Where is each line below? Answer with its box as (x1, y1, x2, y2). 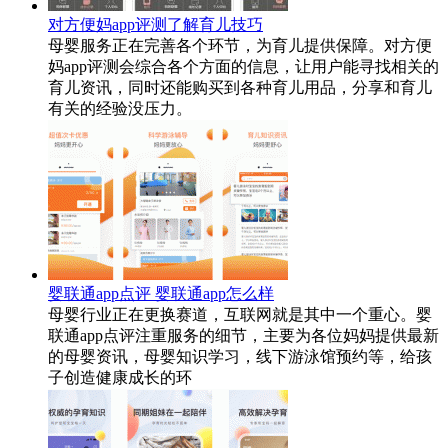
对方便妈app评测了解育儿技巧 (48, 15, 263, 33)
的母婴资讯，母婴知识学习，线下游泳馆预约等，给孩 (48, 347, 432, 365)
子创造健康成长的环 (48, 368, 192, 386)
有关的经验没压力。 (48, 99, 192, 117)
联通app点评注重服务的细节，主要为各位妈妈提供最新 (48, 326, 439, 344)
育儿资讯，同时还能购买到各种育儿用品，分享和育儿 (48, 78, 432, 96)
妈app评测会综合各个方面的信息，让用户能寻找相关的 (48, 57, 439, 75)
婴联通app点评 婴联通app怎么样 (48, 284, 274, 302)
